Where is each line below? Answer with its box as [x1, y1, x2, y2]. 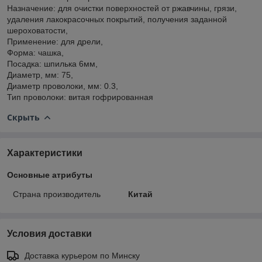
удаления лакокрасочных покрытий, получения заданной [7, 14, 227, 24]
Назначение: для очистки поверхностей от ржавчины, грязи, [7, 3, 237, 13]
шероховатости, [7, 25, 68, 35]
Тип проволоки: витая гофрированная [7, 92, 153, 102]
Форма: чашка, [7, 47, 64, 57]
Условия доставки [7, 228, 92, 239]
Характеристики [7, 147, 82, 158]
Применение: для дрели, [7, 36, 103, 46]
